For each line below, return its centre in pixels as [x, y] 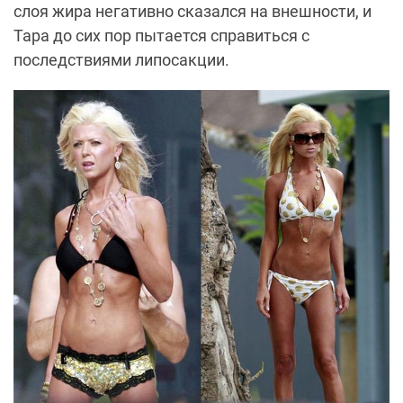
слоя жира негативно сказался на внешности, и [193, 12]
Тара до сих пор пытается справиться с [161, 36]
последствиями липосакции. [121, 60]
